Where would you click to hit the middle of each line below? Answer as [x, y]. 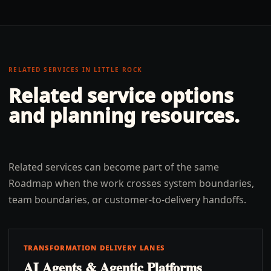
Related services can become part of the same [114, 167]
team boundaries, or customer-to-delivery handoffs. [127, 200]
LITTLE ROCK [118, 70]
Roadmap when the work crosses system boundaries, [131, 183]
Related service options [121, 95]
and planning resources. [124, 115]
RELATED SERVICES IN [51, 70]
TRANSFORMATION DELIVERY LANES [94, 248]
